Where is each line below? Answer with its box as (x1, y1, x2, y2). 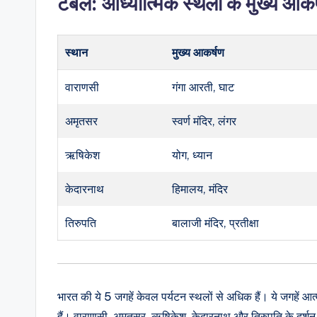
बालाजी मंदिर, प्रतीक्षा (172, 215, 260, 230)
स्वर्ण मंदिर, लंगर (172, 113, 237, 128)
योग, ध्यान (172, 147, 213, 162)
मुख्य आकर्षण (172, 45, 225, 59)
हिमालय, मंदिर (172, 181, 229, 196)
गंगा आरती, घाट (172, 79, 235, 94)
